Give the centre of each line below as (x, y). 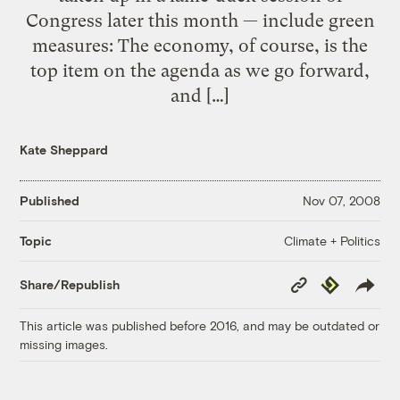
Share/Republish (70, 285)
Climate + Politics (332, 240)
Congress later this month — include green (200, 20)
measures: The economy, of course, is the (200, 45)
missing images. (64, 344)
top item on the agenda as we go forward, (200, 70)
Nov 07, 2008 (341, 201)
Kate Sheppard (64, 149)
